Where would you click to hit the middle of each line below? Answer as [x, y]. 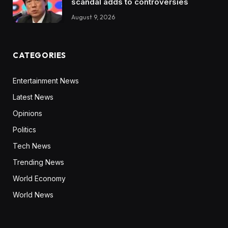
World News [33, 194]
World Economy [39, 178]
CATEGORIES [39, 55]
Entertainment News [46, 80]
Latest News [33, 97]
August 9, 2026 [93, 17]
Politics [24, 129]
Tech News [32, 146]
